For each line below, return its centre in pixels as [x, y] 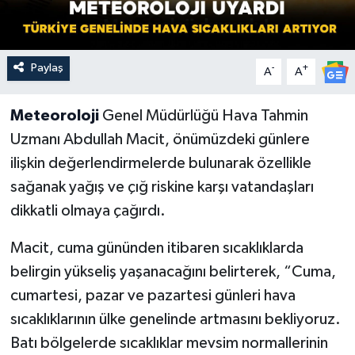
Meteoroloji [54, 116]
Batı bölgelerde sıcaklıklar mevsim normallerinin [169, 344]
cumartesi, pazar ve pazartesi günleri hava [153, 296]
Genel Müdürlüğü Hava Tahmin [203, 116]
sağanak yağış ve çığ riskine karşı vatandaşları [162, 187]
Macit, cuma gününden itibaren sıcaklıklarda [157, 248]
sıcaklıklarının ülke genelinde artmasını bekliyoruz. [175, 320]
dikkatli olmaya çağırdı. [88, 211]
